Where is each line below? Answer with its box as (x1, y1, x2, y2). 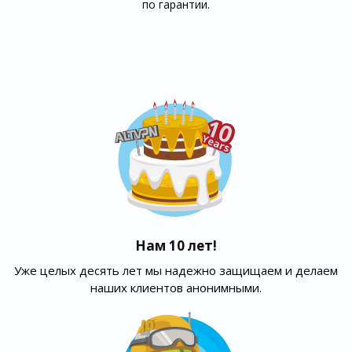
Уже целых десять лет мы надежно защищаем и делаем (14, 262, 338, 279)
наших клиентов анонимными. (90, 280, 262, 296)
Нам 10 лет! (135, 236, 217, 255)
